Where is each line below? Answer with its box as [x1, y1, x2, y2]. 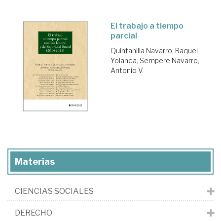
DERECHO [15, 208, 52, 218]
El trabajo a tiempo [110, 21, 184, 31]
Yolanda [110, 56, 137, 65]
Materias [15, 156, 55, 167]
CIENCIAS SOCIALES [15, 186, 94, 196]
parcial [110, 31, 137, 40]
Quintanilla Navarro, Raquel [110, 46, 198, 55]
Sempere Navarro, [140, 56, 199, 65]
